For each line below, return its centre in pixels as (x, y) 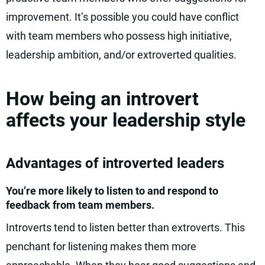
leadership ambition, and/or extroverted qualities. (121, 55)
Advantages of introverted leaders (115, 163)
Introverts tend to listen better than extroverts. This (125, 227)
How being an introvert (102, 99)
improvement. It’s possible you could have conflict (122, 17)
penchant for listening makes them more (101, 246)
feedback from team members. (80, 205)
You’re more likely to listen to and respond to (112, 191)
